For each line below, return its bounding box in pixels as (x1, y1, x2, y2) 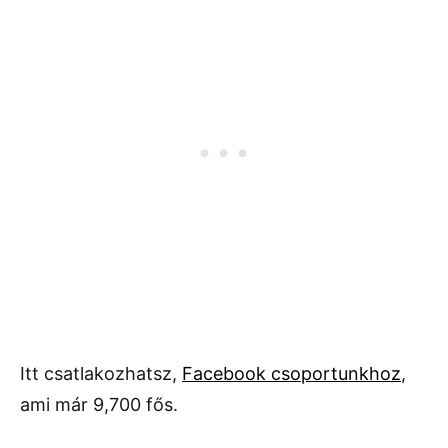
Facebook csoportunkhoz (182, 363, 401, 385)
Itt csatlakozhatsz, (20, 363, 182, 385)
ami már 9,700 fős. (20, 394, 178, 416)
